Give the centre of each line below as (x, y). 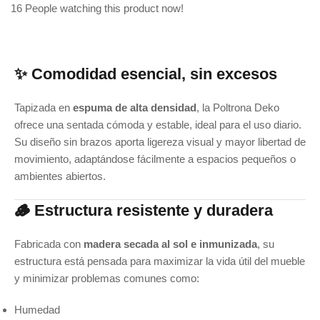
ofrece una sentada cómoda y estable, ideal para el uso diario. (158, 125)
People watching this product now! (104, 9)
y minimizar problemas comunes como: (107, 279)
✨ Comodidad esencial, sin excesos (146, 74)
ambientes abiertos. (60, 176)
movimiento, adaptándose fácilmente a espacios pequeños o (155, 159)
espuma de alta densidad (135, 108)
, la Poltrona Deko (238, 108)
